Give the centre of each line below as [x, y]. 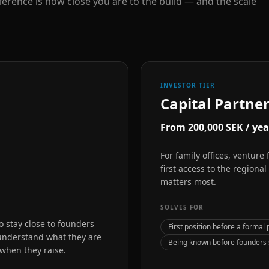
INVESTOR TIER [188, 85]
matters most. [188, 182]
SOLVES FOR [182, 207]
